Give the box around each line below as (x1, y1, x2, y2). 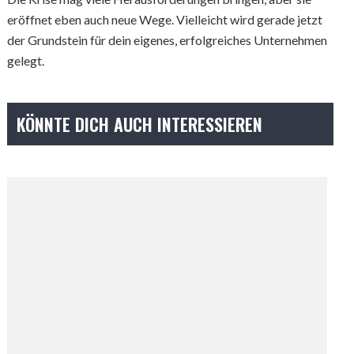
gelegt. (6, 53, 44, 68)
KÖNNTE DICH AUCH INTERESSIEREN (17, 111, 263, 137)
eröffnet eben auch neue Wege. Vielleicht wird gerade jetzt (6, 12, 322, 27)
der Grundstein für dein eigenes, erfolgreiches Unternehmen (6, 32, 327, 47)
